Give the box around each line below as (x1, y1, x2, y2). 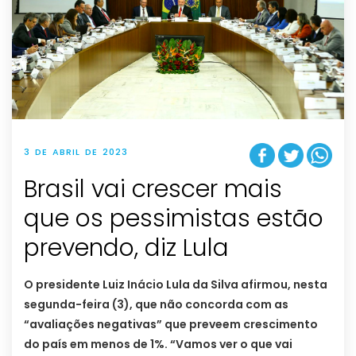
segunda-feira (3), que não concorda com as (24, 296, 288, 313)
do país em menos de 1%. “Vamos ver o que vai (24, 336, 292, 353)
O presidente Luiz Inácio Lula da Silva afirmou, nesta (24, 277, 327, 293)
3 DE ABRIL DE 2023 (24, 145, 128, 158)
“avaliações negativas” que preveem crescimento (24, 316, 318, 333)
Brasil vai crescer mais (24, 172, 282, 207)
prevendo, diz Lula (24, 231, 229, 265)
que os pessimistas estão (24, 202, 323, 236)
